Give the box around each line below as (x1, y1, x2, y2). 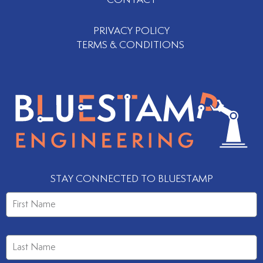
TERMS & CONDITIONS (76, 40, 187, 51)
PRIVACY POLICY (93, 26, 170, 37)
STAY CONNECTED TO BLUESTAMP (50, 174, 213, 185)
